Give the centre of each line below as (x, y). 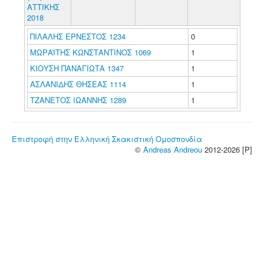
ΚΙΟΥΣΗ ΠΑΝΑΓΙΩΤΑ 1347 (77, 68)
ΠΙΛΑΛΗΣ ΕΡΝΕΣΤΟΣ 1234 (77, 36)
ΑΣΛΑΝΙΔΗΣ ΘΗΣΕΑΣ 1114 (78, 84)
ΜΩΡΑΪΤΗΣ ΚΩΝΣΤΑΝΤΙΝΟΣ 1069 (90, 52)
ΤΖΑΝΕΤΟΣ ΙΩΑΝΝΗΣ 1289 (78, 100)
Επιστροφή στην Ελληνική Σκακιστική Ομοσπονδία (107, 139)
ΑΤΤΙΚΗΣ (43, 7)
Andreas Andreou (173, 149)
